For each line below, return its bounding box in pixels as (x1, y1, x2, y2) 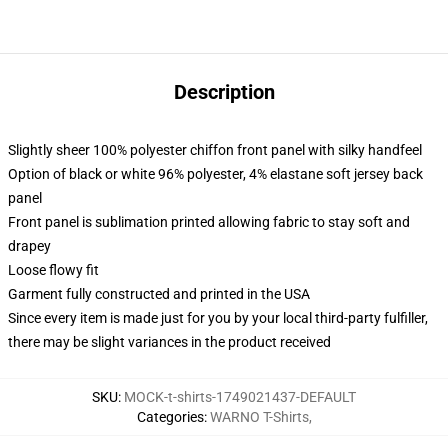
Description (173, 80, 275, 104)
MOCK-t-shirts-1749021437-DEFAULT (124, 389, 356, 405)
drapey (8, 238, 51, 254)
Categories (136, 409, 204, 425)
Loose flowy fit (8, 262, 99, 278)
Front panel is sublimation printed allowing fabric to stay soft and (8, 214, 410, 230)
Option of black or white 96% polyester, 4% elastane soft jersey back (8, 166, 423, 182)
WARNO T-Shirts (209, 409, 309, 425)
